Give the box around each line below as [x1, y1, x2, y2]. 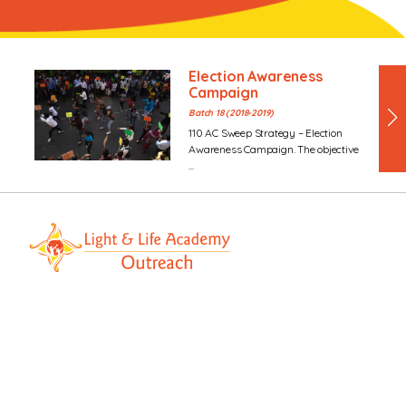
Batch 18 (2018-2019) [188, 107, 275, 119]
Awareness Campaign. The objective [188, 142, 359, 156]
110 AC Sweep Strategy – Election [188, 126, 343, 140]
